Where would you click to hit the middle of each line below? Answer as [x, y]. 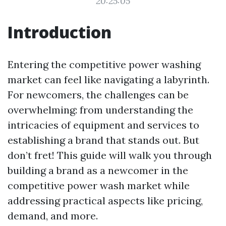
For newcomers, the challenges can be [98, 95]
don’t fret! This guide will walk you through [110, 155]
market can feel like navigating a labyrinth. [108, 79]
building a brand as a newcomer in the [98, 170]
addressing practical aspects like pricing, [105, 201]
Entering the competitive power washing [104, 64]
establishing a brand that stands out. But [103, 140]
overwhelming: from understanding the [100, 110]
